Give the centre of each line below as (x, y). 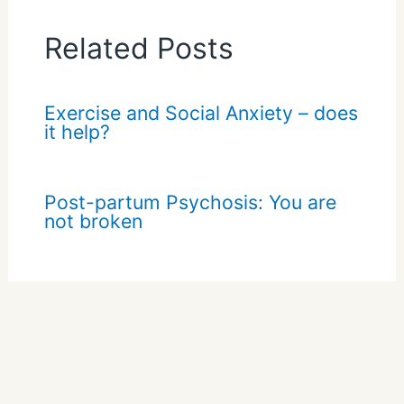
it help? (77, 131)
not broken (93, 220)
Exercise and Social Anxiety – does (201, 112)
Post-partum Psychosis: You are (190, 202)
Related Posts (138, 48)
